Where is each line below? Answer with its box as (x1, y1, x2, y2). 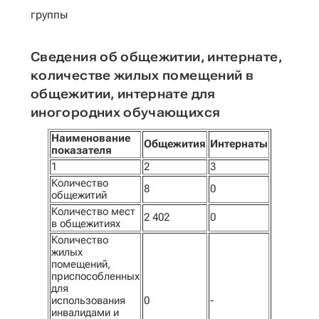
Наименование (51, 132, 130, 145)
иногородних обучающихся (31, 105, 221, 120)
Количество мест (51, 205, 135, 218)
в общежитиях (51, 217, 120, 230)
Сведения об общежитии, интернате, (31, 49, 282, 64)
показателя (51, 144, 112, 157)
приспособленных (51, 270, 140, 283)
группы (31, 8, 68, 21)
